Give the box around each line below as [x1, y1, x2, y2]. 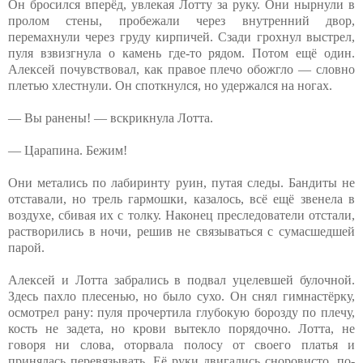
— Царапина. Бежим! [8, 143, 127, 157]
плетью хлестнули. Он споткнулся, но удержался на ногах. [8, 78, 332, 92]
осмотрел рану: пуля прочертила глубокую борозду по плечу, [8, 305, 355, 319]
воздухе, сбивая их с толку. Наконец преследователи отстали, [8, 207, 355, 222]
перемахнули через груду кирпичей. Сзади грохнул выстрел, [8, 29, 355, 44]
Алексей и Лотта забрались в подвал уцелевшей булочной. [8, 272, 355, 287]
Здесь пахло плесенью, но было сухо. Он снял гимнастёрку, [8, 288, 355, 303]
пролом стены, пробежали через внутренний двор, [8, 13, 355, 28]
